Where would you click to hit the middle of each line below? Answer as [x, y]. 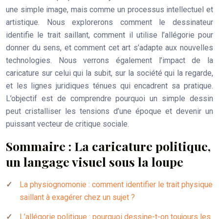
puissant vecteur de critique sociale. [67, 124]
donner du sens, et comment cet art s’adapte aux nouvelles [109, 48]
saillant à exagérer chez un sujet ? [77, 197]
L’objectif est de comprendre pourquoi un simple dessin [109, 99]
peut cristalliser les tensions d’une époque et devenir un [109, 111]
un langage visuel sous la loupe [95, 162]
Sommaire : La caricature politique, [108, 146]
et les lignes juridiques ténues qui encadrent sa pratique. [109, 86]
